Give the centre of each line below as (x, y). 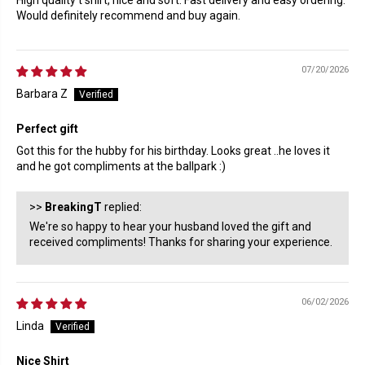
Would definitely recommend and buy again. (128, 16)
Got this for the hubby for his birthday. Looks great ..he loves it (173, 151)
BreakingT (73, 207)
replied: (122, 207)
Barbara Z (42, 94)
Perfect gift (47, 129)
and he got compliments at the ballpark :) (121, 167)
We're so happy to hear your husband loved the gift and (170, 227)
